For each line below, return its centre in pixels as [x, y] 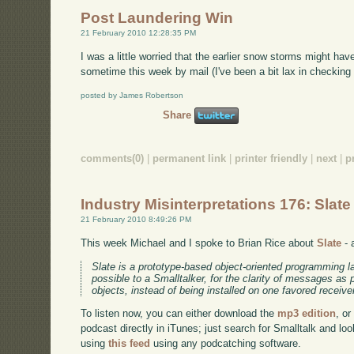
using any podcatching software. [226, 344]
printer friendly [271, 158]
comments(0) [113, 158]
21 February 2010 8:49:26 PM [136, 220]
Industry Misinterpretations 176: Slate [216, 205]
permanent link [190, 158]
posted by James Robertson [132, 95]
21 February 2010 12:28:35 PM [139, 33]
